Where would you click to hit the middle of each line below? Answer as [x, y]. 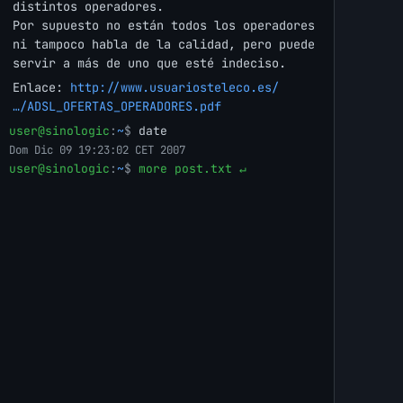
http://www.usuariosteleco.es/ [175, 88]
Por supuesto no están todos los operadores [164, 26]
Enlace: [42, 88]
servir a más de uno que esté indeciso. [150, 63]
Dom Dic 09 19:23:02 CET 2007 [98, 150]
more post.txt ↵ [193, 169]
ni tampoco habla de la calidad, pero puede [164, 45]
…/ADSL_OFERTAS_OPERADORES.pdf [117, 107]
